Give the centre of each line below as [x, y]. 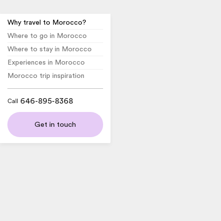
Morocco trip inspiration [46, 76]
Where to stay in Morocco [50, 49]
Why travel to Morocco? [47, 22]
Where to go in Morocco [47, 36]
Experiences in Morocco [46, 62]
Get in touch [55, 124]
